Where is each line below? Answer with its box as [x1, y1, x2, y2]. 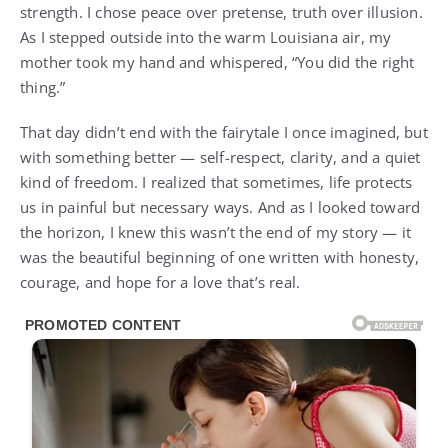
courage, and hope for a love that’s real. [20, 272, 301, 293]
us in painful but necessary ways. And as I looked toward [20, 197, 421, 218]
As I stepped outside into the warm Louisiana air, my [20, 27, 392, 48]
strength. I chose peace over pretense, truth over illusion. [20, 2, 423, 23]
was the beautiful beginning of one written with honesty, [20, 247, 420, 268]
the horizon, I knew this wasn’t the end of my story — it [20, 222, 412, 243]
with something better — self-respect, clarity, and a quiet [20, 147, 421, 168]
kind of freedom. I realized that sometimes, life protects [20, 172, 413, 193]
